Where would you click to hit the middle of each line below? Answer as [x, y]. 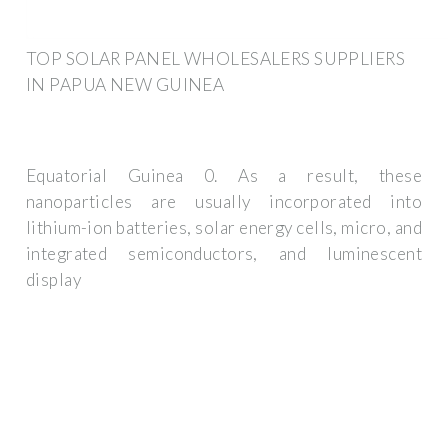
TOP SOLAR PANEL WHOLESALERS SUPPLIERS [216, 58]
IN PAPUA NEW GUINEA [125, 84]
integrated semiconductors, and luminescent [224, 254]
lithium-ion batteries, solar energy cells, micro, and [224, 228]
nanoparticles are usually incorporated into [224, 202]
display [54, 280]
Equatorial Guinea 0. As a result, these [224, 176]
